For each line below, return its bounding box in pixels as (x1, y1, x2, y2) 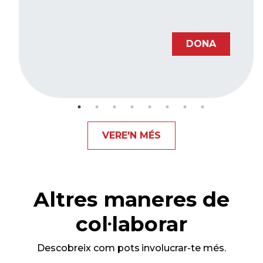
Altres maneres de (33, 187, 230, 213)
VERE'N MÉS (102, 130, 161, 141)
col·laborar (75, 211, 188, 237)
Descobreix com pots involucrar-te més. (37, 242, 226, 254)
